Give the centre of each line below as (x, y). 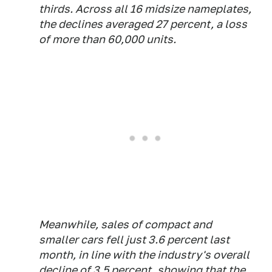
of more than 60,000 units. (107, 39)
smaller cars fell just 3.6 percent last (134, 240)
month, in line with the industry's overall (144, 255)
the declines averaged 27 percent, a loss (143, 24)
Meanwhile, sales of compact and (125, 224)
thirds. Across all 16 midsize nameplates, (145, 9)
